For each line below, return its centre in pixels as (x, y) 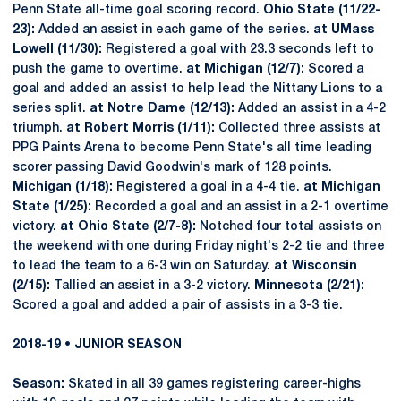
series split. (51, 109)
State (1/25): (52, 207)
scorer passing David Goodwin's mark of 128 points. (172, 168)
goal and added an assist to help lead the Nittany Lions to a (197, 89)
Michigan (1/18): (63, 188)
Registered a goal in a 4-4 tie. (208, 188)
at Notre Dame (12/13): (162, 109)
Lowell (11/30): (57, 50)
